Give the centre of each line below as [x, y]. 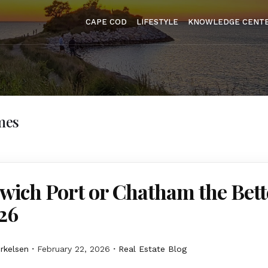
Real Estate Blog [153, 249]
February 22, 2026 [74, 249]
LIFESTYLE [157, 22]
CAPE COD [106, 22]
